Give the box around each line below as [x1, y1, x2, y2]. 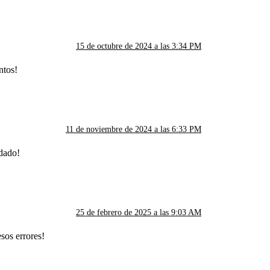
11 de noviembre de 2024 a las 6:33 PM [66, 124, 201, 134]
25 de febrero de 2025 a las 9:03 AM [76, 207, 201, 217]
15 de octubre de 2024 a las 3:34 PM [76, 42, 201, 51]
